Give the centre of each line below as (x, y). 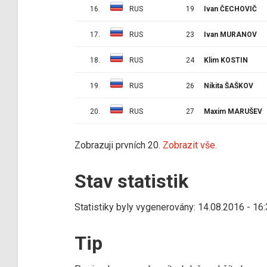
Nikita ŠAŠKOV (229, 86)
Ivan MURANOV (230, 34)
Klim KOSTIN (226, 60)
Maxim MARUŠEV (233, 111)
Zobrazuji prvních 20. (119, 145)
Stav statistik (131, 181)
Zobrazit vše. (190, 145)
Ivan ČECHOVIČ (230, 9)
